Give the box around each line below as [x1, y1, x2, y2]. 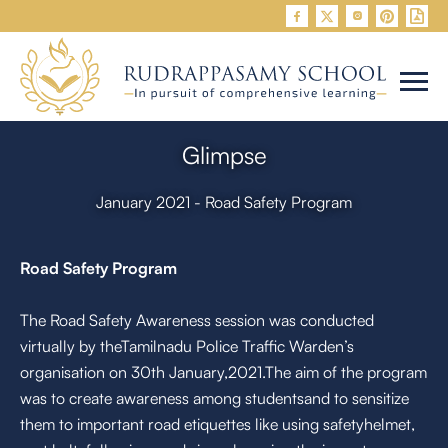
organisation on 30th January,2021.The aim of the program [20, 362, 427, 383]
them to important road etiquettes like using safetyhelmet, [20, 414, 415, 435]
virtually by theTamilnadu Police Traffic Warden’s [20, 336, 354, 357]
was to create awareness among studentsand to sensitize [20, 388, 409, 409]
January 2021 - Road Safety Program [96, 192, 352, 213]
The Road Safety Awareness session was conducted [20, 310, 374, 331]
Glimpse [181, 140, 267, 171]
